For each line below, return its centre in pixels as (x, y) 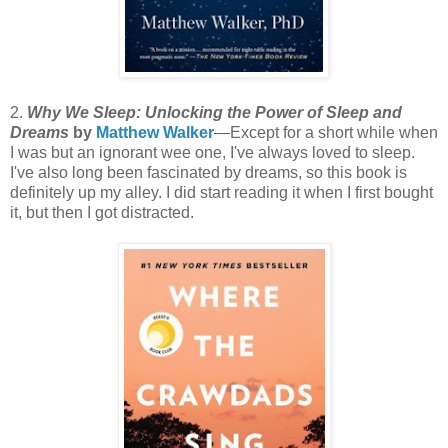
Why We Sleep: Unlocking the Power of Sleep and (214, 112)
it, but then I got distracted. (106, 212)
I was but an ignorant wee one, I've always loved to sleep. (212, 152)
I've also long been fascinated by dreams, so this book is (208, 172)
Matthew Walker (155, 132)
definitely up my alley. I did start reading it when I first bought (221, 192)
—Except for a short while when (326, 132)
